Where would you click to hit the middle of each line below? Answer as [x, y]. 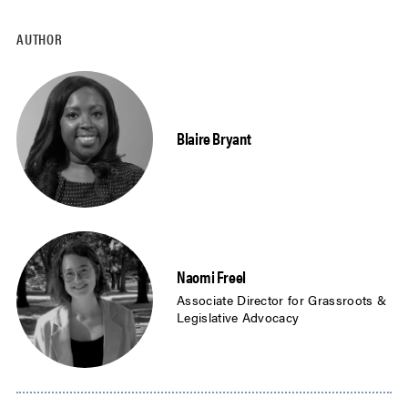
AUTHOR [40, 39]
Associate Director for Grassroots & [282, 299]
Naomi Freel [212, 277]
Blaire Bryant [214, 138]
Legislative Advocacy [238, 316]
